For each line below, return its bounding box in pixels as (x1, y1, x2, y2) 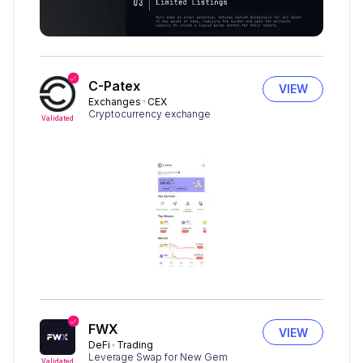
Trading (117, 339, 153, 352)
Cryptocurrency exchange (88, 107, 211, 120)
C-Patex (88, 77, 140, 94)
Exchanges (88, 95, 141, 108)
